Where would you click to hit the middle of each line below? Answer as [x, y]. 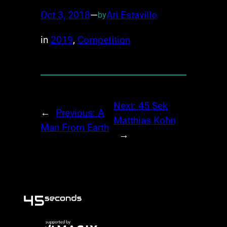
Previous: [77, 113]
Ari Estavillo [131, 15]
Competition [104, 40]
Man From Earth [74, 128]
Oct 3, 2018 [65, 15]
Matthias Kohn [145, 120]
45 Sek [153, 105]
